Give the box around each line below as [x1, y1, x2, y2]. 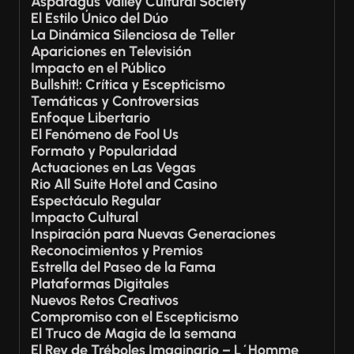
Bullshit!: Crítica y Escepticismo [31, 76, 225, 93]
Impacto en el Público [31, 59, 166, 77]
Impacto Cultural [31, 209, 138, 226]
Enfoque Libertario [31, 109, 150, 126]
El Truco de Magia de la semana [31, 325, 236, 342]
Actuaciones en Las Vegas [31, 159, 196, 176]
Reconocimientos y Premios [31, 242, 203, 259]
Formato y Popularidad [31, 142, 177, 160]
